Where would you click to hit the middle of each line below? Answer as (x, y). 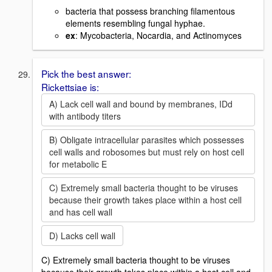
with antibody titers (85, 116)
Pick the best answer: (86, 74)
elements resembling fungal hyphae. (135, 23)
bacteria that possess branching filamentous (150, 11)
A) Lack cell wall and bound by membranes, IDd (141, 104)
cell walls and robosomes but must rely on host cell (147, 152)
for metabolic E (78, 164)
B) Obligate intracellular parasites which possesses (147, 140)
